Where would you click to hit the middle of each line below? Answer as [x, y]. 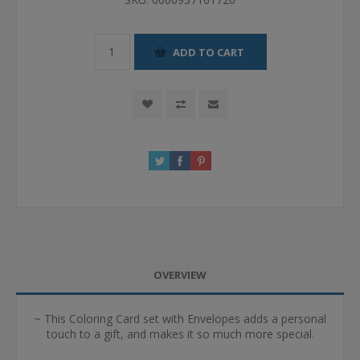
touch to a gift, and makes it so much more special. [180, 334]
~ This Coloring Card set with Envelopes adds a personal [180, 319]
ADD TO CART [208, 52]
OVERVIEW [180, 275]
